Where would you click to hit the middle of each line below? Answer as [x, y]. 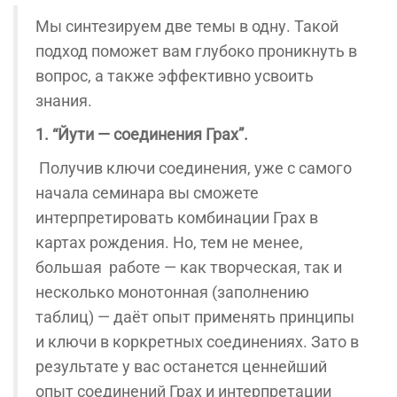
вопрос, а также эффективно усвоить [175, 76]
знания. [64, 101]
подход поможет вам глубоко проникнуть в [196, 51]
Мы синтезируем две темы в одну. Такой [187, 26]
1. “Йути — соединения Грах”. [142, 134]
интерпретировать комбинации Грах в [177, 218]
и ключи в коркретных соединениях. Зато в [197, 342]
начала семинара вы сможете [147, 193]
